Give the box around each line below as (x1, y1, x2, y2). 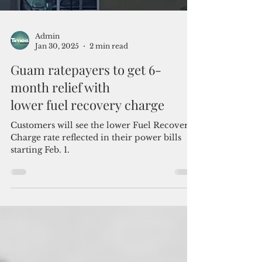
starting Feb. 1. (11, 222, 70, 232)
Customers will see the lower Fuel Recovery (11, 197, 194, 208)
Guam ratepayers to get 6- (11, 138, 161, 156)
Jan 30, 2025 (35, 119, 79, 127)
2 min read (89, 119, 128, 127)
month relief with (11, 156, 110, 173)
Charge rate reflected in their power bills (11, 209, 181, 220)
